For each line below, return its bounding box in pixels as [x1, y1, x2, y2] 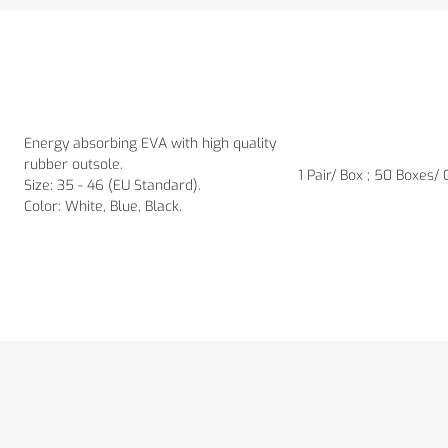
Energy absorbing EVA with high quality [24, 133, 276, 153]
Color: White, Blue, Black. [24, 196, 182, 216]
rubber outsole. [24, 154, 123, 174]
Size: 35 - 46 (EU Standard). [24, 175, 201, 195]
